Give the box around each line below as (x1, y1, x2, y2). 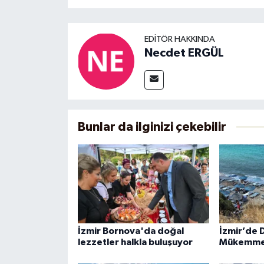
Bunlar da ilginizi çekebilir (77, 121, 226, 134)
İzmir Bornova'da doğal (77, 226, 184, 236)
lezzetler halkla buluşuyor (77, 237, 193, 247)
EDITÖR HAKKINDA (144, 35, 215, 44)
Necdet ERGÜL (144, 47, 224, 60)
